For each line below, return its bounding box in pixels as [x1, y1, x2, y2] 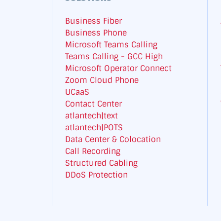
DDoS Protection [65, 170, 128, 181]
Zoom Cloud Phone [65, 75, 139, 86]
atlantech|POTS [65, 122, 123, 133]
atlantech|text [65, 110, 118, 121]
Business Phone [65, 28, 127, 38]
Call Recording [65, 146, 121, 157]
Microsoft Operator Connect [65, 63, 172, 74]
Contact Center [65, 99, 122, 110]
